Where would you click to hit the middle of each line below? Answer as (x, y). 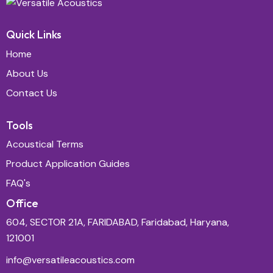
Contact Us (32, 93)
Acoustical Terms (45, 144)
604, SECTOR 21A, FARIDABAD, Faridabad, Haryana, (118, 222)
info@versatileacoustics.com (70, 260)
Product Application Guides (68, 164)
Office (22, 203)
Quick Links (34, 35)
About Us (27, 74)
